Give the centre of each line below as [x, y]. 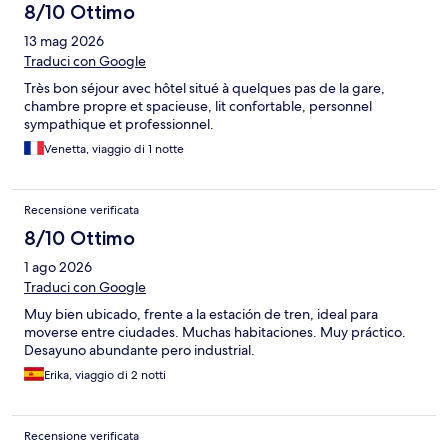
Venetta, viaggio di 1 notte [114, 149]
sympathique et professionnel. [119, 124]
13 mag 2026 [64, 41]
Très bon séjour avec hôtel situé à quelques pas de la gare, [204, 88]
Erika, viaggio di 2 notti [105, 375]
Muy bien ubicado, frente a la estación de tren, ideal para [201, 314]
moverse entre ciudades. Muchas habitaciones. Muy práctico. [215, 332]
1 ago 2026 [58, 267]
